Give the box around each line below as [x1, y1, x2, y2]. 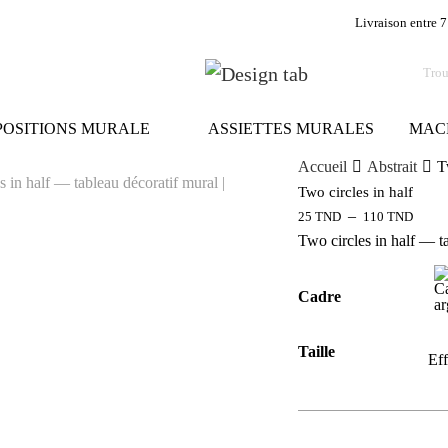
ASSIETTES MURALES [207, 120, 374, 138]
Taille [298, 343, 336, 361]
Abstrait [367, 158, 418, 176]
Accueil [298, 158, 348, 176]
